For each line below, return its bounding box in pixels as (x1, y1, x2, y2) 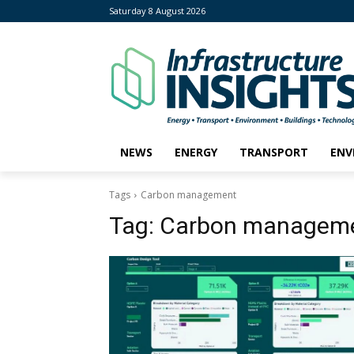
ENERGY (175, 145, 217, 160)
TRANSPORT (239, 145, 308, 160)
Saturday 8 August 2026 (109, 5, 205, 17)
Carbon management (141, 188, 236, 202)
